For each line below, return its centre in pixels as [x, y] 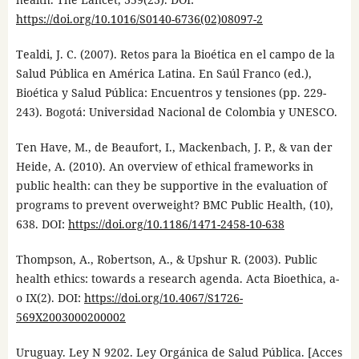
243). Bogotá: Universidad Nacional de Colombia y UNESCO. [176, 112]
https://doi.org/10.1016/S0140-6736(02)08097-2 [139, 19]
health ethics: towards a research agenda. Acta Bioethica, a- [177, 279]
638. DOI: [42, 224]
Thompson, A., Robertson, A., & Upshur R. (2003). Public [166, 260]
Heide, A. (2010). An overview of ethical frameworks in [164, 167]
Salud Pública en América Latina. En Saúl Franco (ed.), [163, 74]
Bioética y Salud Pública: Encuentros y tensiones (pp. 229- [171, 93]
